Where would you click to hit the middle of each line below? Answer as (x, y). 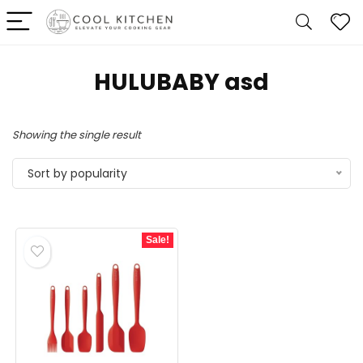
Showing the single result (77, 135)
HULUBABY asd (181, 82)
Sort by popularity (77, 173)
